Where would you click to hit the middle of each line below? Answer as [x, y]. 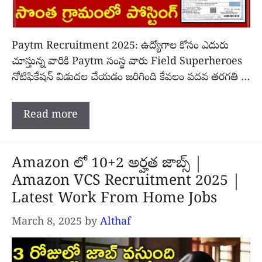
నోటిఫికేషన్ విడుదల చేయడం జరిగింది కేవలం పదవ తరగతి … [131, 78]
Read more [51, 116]
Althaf [116, 223]
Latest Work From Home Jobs [114, 200]
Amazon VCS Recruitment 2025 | [126, 182]
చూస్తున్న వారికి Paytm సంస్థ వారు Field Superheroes [127, 63]
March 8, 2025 [47, 223]
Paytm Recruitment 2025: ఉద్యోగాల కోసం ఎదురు [120, 47]
